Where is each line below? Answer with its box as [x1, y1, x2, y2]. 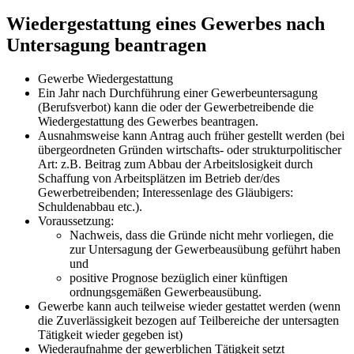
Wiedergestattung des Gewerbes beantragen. [38, 114, 258, 128]
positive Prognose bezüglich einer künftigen [70, 270, 288, 284]
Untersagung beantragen [6, 34, 206, 55]
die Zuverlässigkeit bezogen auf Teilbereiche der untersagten [38, 313, 339, 327]
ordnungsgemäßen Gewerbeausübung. [70, 284, 262, 299]
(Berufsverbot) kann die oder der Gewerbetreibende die [38, 100, 314, 114]
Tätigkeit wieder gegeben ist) [38, 327, 183, 341]
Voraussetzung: [38, 213, 117, 228]
